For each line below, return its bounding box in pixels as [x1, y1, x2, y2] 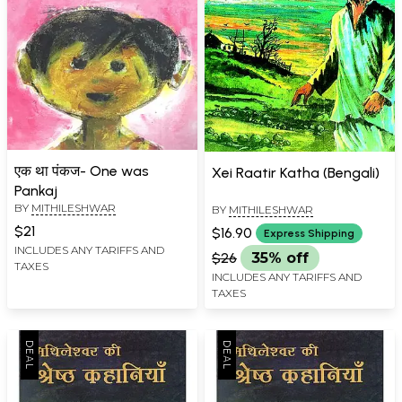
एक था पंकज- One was [14, 162, 149, 180]
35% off [251, 249, 309, 267]
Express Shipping [264, 227, 354, 240]
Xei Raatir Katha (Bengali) [212, 164, 380, 182]
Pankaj [14, 182, 57, 200]
